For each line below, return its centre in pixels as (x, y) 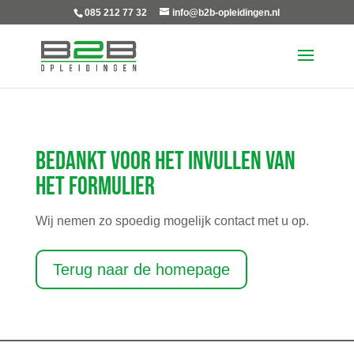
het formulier (95, 187)
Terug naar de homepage (141, 269)
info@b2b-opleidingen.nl (226, 13)
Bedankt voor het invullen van (165, 162)
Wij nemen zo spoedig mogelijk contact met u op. (172, 221)
